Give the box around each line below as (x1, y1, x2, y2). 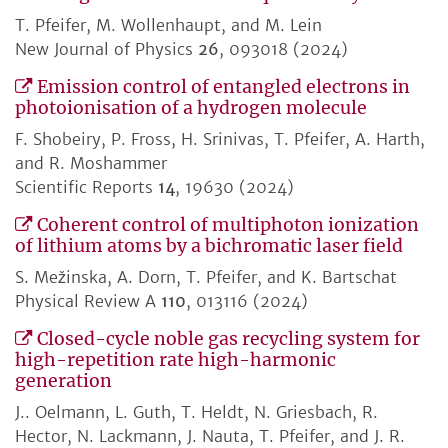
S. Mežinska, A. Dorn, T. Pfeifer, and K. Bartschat (15, 267, 397, 288)
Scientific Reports (15, 177, 158, 198)
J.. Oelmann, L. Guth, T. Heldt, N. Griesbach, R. (15, 402, 378, 423)
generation (15, 370, 112, 393)
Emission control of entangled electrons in (37, 76, 410, 99)
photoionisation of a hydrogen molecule (15, 97, 367, 120)
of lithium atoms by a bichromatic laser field (15, 235, 403, 258)
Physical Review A (15, 291, 161, 312)
